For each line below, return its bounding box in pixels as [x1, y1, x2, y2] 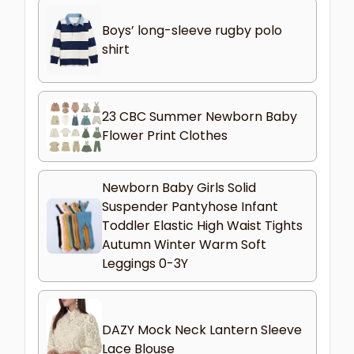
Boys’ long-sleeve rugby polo [101, 21, 282, 40]
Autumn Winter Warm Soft [101, 235, 266, 254]
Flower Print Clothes [101, 126, 228, 145]
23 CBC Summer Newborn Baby [101, 107, 297, 126]
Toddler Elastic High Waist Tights [101, 217, 303, 235]
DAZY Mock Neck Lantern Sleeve [101, 321, 302, 340]
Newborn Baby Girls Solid [101, 179, 256, 198]
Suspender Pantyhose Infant [101, 198, 278, 217]
